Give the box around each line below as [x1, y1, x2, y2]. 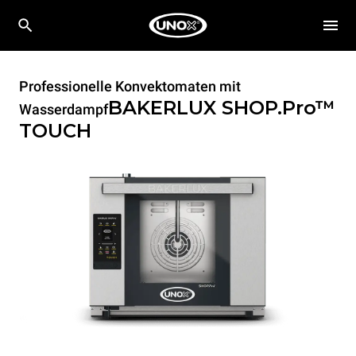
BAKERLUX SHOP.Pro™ [108, 96, 335, 119]
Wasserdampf [19, 101, 108, 118]
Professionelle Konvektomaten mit [19, 78, 241, 95]
